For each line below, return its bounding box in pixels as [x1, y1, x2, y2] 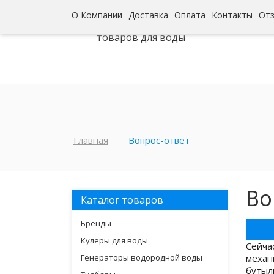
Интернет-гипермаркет [97, 17, 212, 31]
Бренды [81, 218, 111, 229]
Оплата [174, 9, 206, 21]
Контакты [212, 9, 253, 21]
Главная [73, 134, 108, 146]
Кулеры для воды [81, 235, 148, 246]
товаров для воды [97, 31, 185, 44]
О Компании [72, 9, 122, 21]
